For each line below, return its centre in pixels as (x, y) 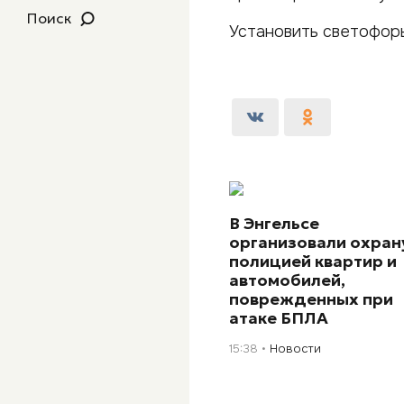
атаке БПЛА (279, 317)
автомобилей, (288, 280)
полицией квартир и (313, 261)
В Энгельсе (275, 223)
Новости (296, 348)
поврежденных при (312, 298)
